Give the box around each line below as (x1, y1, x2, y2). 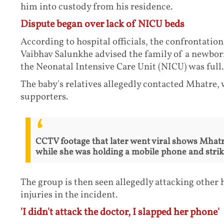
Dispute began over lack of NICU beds (20, 17, 184, 31)
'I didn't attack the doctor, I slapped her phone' (20, 205, 219, 220)
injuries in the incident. (20, 188, 117, 202)
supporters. (20, 90, 68, 103)
